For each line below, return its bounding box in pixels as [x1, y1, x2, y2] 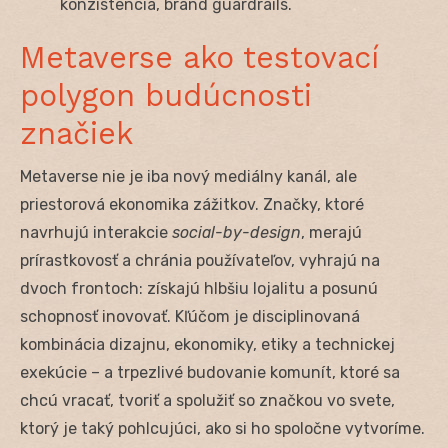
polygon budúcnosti [20, 77, 312, 113]
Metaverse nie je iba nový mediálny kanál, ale [20, 166, 357, 186]
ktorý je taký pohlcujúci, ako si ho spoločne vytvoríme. [20, 418, 425, 438]
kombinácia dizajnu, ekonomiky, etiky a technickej [20, 334, 395, 354]
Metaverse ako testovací [20, 39, 379, 75]
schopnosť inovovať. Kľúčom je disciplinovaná [20, 306, 360, 326]
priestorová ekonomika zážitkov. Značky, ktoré [20, 194, 364, 214]
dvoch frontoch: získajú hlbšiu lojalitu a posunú [20, 278, 378, 298]
